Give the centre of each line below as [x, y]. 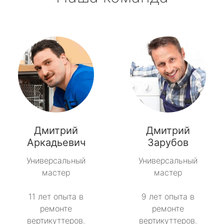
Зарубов [168, 143]
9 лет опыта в [168, 197]
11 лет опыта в [56, 197]
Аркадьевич [56, 143]
